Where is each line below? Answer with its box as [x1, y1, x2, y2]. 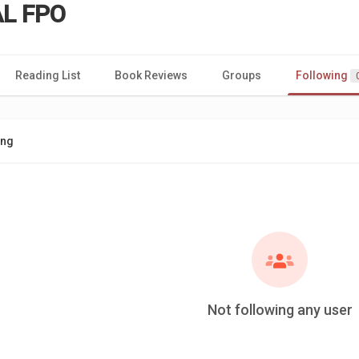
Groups [222, 68, 261, 82]
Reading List [15, 68, 80, 82]
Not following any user [207, 301, 353, 318]
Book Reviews [115, 68, 188, 82]
